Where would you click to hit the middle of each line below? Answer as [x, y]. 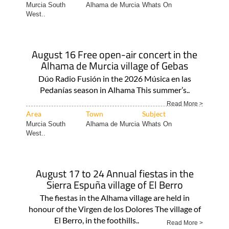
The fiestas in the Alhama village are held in [114, 198]
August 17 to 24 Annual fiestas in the [114, 174]
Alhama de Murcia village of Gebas [114, 66]
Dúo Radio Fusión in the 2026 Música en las [114, 78]
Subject [154, 114]
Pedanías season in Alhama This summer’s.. [114, 90]
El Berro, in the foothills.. [96, 220]
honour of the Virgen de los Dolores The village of [114, 209]
